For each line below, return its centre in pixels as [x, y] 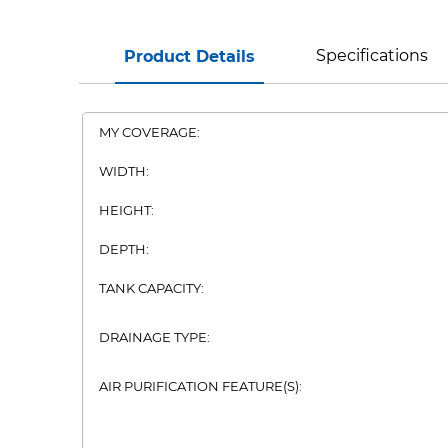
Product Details [190, 56]
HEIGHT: [126, 210]
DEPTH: [124, 249]
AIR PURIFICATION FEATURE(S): [200, 386]
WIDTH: [124, 171]
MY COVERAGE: [149, 132]
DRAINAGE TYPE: [154, 337]
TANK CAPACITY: [151, 288]
